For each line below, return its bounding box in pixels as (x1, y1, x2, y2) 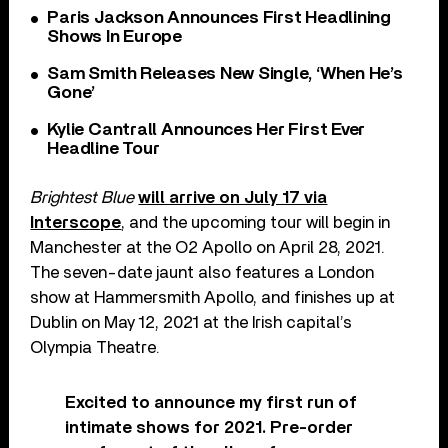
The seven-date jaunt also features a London (30, 263, 375, 281)
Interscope (30, 213, 122, 231)
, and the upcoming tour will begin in (121, 213, 391, 231)
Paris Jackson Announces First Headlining (47, 8, 391, 27)
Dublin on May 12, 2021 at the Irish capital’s (30, 313, 353, 331)
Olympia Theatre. (30, 338, 161, 356)
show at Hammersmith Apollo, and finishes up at (30, 288, 396, 306)
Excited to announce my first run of (65, 393, 358, 411)
